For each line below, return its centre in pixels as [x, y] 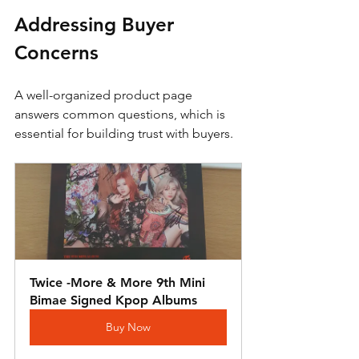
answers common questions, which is [121, 114]
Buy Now [128, 327]
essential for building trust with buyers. [125, 133]
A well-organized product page [105, 95]
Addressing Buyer [97, 24]
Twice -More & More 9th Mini [119, 282]
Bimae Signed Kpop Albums [113, 300]
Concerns [56, 52]
